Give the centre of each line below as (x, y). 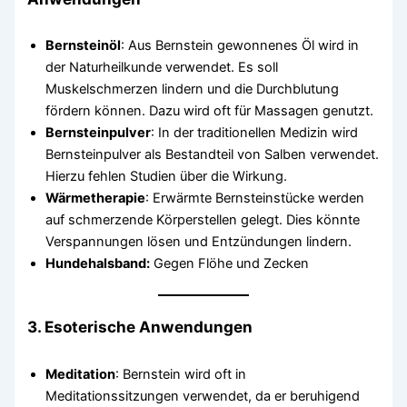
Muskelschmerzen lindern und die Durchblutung (193, 89)
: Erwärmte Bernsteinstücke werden (255, 199)
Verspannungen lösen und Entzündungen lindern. (199, 242)
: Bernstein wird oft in (181, 374)
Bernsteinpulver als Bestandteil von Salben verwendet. (213, 155)
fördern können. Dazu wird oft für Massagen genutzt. (210, 111)
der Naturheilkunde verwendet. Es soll (162, 68)
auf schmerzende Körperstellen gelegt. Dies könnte (203, 220)
